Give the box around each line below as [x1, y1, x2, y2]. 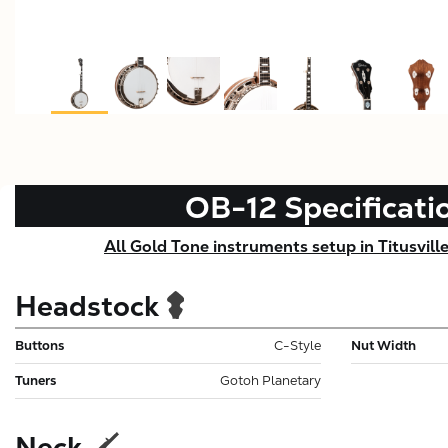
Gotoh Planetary [220, 371, 321, 389]
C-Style [274, 336, 321, 354]
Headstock [15, 287, 159, 324]
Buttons [15, 336, 64, 354]
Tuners [15, 371, 56, 389]
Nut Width [351, 336, 416, 354]
